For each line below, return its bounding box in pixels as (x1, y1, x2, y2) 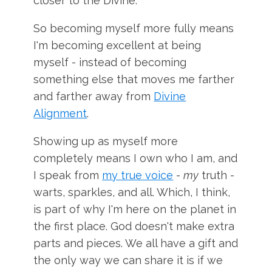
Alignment (33, 107, 87, 120)
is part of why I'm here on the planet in (33, 203, 237, 216)
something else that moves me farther (33, 73, 235, 86)
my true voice (102, 169, 174, 182)
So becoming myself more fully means (33, 22, 234, 35)
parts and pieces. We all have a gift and (33, 237, 239, 250)
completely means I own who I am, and (33, 152, 238, 165)
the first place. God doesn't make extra (33, 220, 235, 233)
